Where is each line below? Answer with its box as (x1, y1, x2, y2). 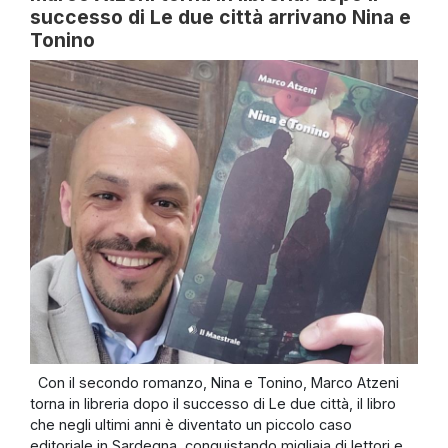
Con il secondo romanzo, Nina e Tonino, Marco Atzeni (30, 374, 399, 392)
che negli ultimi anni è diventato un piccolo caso (30, 416, 352, 434)
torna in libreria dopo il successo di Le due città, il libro (30, 395, 396, 413)
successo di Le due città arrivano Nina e (30, 4, 411, 29)
